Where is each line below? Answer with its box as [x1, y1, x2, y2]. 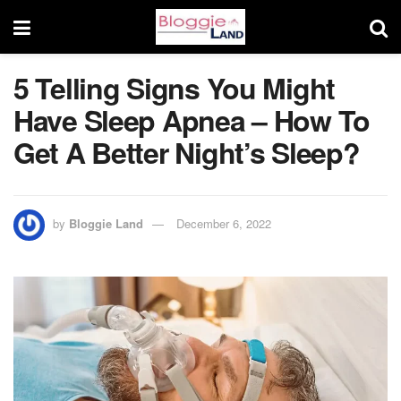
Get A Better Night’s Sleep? [13, 132, 360, 173]
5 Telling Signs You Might [13, 67, 335, 108]
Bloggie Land [69, 214, 143, 232]
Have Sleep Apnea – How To [13, 99, 370, 141]
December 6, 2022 [176, 214, 271, 232]
